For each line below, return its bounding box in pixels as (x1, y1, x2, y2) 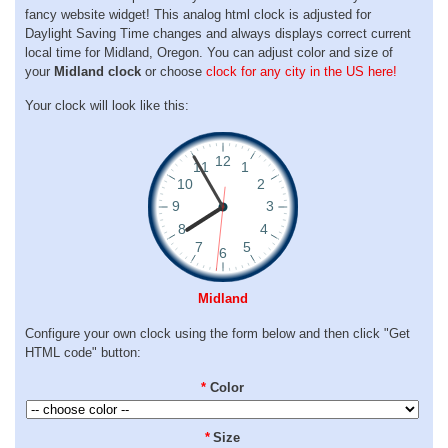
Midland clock (54, 63, 141, 79)
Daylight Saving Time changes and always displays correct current (25, 25, 411, 41)
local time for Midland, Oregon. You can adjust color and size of (25, 44, 393, 60)
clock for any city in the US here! (206, 63, 397, 79)
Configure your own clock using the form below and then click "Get (25, 325, 410, 341)
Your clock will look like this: (25, 98, 189, 114)
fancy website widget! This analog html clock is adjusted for (25, 6, 371, 22)
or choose (141, 63, 206, 79)
